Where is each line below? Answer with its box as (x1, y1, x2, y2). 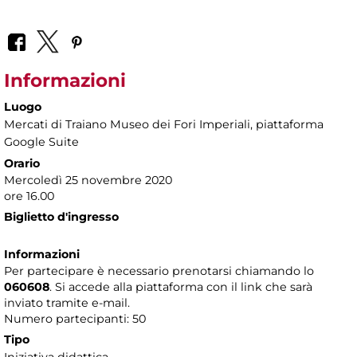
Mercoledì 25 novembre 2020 (4, 173, 172, 188)
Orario (4, 156, 40, 171)
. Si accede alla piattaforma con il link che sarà (49, 280, 312, 295)
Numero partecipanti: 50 (4, 312, 146, 327)
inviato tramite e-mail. (4, 296, 130, 311)
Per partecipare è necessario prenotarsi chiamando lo (4, 264, 314, 279)
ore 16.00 (4, 189, 54, 204)
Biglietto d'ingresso (4, 210, 119, 225)
